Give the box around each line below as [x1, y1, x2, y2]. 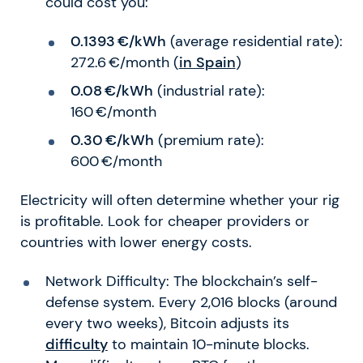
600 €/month [70, 152, 162, 170]
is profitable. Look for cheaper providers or [20, 211, 310, 230]
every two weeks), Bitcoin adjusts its [45, 314, 289, 332]
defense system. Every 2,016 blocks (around [45, 293, 337, 311]
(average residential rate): [165, 32, 343, 51]
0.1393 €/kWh [70, 32, 166, 51]
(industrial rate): [152, 82, 265, 100]
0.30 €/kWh [70, 130, 154, 149]
